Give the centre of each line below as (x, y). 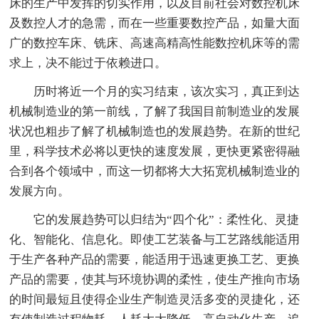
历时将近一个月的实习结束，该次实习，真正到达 (167, 91)
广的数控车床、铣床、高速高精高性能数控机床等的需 (155, 43)
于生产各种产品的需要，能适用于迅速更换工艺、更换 (155, 259)
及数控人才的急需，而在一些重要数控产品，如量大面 (155, 23)
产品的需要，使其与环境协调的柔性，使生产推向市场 (155, 279)
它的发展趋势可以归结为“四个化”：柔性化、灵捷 (167, 219)
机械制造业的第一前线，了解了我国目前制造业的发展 (155, 111)
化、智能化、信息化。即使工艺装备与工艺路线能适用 (155, 239)
